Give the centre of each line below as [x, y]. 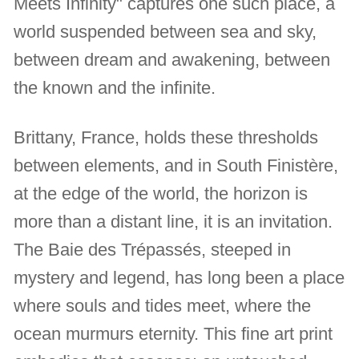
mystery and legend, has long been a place [179, 278]
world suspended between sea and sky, [165, 32]
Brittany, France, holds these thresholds [166, 138]
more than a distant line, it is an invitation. [173, 222]
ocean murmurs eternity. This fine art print [173, 334]
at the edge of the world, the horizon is [161, 194]
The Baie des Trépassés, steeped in [153, 250]
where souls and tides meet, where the [163, 306]
